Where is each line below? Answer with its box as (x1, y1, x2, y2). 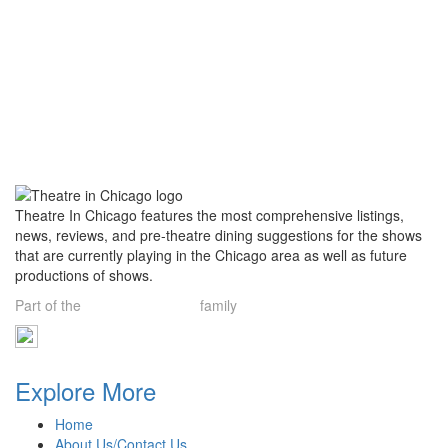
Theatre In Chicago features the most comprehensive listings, (15, 205, 404, 225)
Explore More (15, 373, 156, 408)
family (200, 295, 237, 315)
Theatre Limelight (85, 295, 196, 315)
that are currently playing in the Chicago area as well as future (15, 245, 407, 265)
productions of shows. (15, 265, 153, 285)
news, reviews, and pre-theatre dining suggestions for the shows (15, 225, 422, 245)
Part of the (15, 295, 81, 315)
